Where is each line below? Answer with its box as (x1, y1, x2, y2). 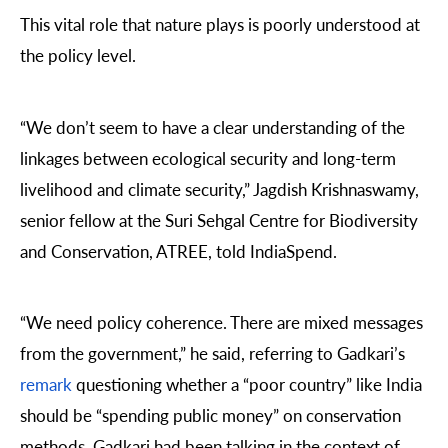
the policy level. (20, 43, 136, 68)
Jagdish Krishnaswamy (253, 176, 415, 201)
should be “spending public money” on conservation (20, 402, 401, 427)
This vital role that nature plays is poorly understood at (20, 12, 420, 37)
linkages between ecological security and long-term (20, 145, 396, 170)
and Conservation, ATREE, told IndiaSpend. (20, 238, 337, 263)
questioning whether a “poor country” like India (72, 371, 422, 396)
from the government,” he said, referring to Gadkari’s (20, 340, 405, 365)
